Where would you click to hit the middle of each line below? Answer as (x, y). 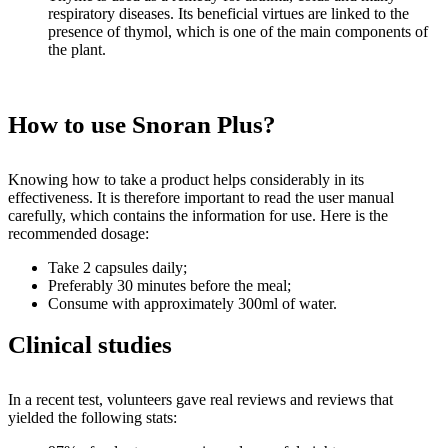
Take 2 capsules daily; (117, 267)
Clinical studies (90, 344)
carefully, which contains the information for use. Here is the (198, 215)
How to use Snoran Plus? (142, 124)
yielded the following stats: (92, 417)
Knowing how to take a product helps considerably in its (186, 179)
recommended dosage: (78, 233)
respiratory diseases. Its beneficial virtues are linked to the (228, 13)
